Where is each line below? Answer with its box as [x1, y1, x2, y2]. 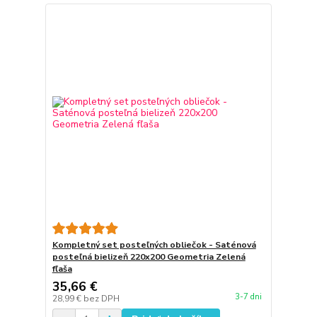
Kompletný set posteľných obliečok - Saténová [52, 238, 256, 250]
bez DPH [83, 292, 120, 304]
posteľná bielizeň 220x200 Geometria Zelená [52, 250, 246, 263]
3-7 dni [234, 291, 262, 302]
